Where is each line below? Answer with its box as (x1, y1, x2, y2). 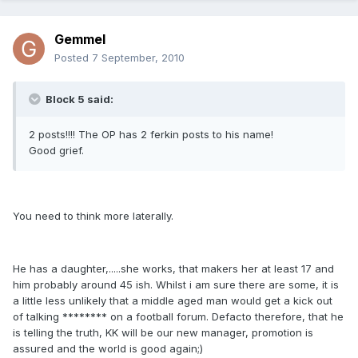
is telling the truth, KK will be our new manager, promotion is (13, 326, 313, 340)
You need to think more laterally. (13, 209, 173, 223)
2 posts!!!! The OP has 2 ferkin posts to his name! (29, 128, 273, 141)
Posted (54, 51, 92, 65)
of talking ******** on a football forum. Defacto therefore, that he (13, 310, 344, 324)
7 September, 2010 (92, 51, 185, 65)
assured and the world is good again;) (13, 342, 203, 356)
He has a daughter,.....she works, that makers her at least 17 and (13, 262, 334, 276)
